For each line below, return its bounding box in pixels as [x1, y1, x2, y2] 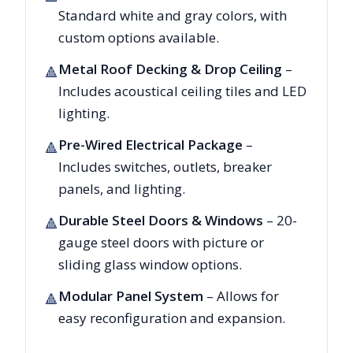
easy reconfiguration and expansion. [58, 309, 285, 328]
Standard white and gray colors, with [58, 6, 287, 25]
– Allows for [203, 287, 279, 306]
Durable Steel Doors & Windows [58, 211, 263, 230]
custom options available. [58, 28, 219, 47]
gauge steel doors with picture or [58, 233, 264, 252]
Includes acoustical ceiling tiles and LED [58, 82, 307, 101]
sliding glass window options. [58, 255, 242, 274]
